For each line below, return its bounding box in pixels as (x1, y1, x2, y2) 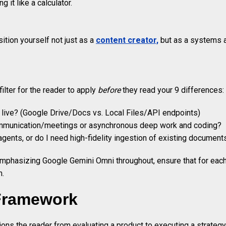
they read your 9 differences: (121, 85, 224, 95)
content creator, (96, 35, 158, 45)
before (98, 85, 121, 95)
